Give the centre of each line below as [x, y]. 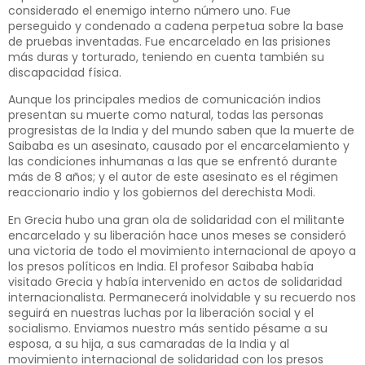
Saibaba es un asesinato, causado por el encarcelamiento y [179, 146]
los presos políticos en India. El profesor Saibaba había [161, 266]
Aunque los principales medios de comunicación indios [165, 100]
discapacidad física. [65, 72]
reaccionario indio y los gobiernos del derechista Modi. [162, 193]
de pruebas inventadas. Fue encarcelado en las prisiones [169, 41]
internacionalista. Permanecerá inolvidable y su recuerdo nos [182, 297]
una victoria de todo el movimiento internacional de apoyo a [182, 251]
